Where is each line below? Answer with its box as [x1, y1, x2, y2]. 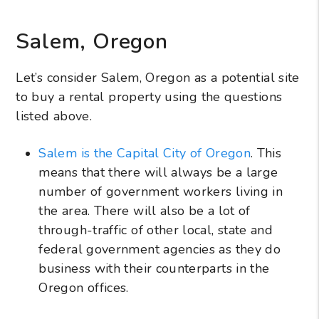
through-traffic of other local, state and [38, 221, 273, 239]
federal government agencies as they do [38, 240, 281, 258]
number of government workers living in [38, 182, 283, 200]
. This [251, 144, 282, 162]
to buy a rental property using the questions [16, 88, 283, 105]
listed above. [16, 107, 93, 125]
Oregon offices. [38, 278, 129, 296]
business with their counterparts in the [38, 259, 270, 277]
